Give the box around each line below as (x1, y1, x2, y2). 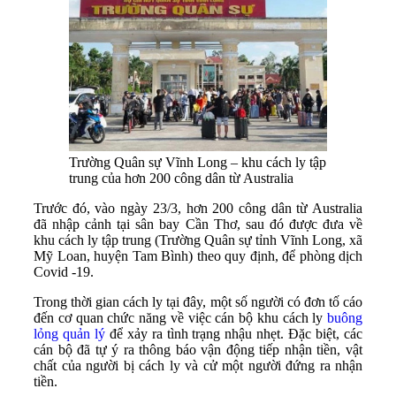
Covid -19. (34, 264, 94, 280)
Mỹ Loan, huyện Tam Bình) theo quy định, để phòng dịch (34, 248, 362, 264)
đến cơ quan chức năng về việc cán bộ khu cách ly (34, 310, 327, 326)
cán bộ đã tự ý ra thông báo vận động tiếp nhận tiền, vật (34, 342, 362, 358)
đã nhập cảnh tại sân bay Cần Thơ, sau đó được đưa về (34, 217, 362, 232)
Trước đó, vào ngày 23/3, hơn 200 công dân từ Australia (34, 201, 362, 217)
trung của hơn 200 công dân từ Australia (69, 171, 293, 187)
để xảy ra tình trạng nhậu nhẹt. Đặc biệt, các (104, 326, 363, 342)
